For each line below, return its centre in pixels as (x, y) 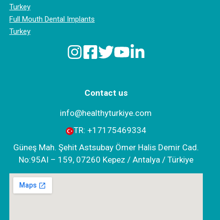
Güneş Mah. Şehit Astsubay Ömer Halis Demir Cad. (106, 148)
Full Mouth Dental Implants (52, 19)
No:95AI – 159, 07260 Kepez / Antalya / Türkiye (106, 160)
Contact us (106, 93)
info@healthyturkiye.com (106, 113)
